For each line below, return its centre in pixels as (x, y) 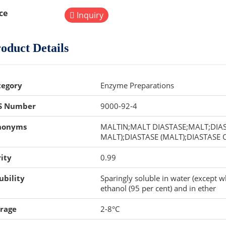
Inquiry (89, 15)
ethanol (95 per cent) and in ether (158, 188)
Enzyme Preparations (137, 85)
